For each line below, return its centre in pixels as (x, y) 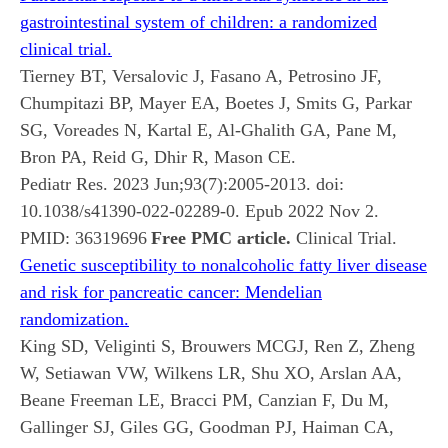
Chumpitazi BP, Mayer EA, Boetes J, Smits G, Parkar (216, 102)
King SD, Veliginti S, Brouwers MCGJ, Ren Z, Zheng (217, 345)
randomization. (74, 318)
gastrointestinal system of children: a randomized (198, 21)
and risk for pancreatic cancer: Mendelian (171, 291)
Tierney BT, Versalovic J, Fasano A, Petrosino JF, (201, 75)
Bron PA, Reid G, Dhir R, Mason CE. (158, 156)
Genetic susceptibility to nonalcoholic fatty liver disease (223, 264)
